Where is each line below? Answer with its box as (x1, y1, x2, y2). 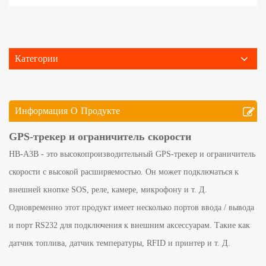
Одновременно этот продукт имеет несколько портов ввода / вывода (9, 203, 254, 213)
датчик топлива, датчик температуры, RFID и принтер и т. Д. (9, 239, 230, 248)
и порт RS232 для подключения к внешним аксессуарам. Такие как (9, 221, 250, 230)
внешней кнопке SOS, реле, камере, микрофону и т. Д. (9, 185, 207, 195)
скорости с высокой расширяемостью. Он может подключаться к (9, 167, 239, 177)
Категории (15, 51, 58, 67)
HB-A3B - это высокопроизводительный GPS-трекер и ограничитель (9, 150, 255, 159)
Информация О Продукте (15, 103, 120, 119)
